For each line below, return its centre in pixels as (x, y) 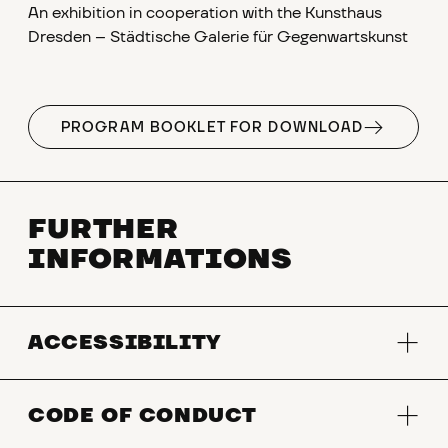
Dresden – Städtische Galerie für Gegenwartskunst (218, 37)
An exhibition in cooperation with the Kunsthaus (205, 13)
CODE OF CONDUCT (142, 416)
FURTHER (103, 229)
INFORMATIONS (160, 259)
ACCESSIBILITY (124, 343)
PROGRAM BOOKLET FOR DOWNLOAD (212, 128)
